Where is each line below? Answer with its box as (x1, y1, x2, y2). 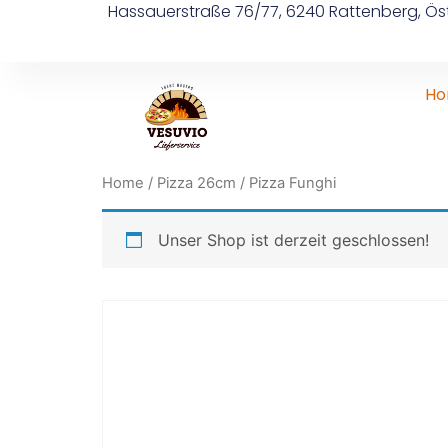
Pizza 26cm (157, 174, 236, 192)
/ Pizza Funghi (236, 174, 336, 192)
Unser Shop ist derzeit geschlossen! (158, 229, 429, 250)
